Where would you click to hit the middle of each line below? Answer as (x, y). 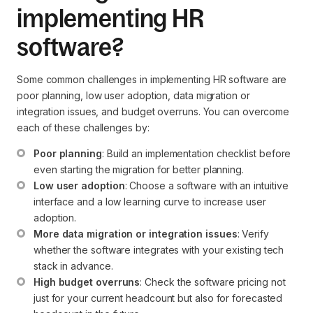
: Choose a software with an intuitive (208, 185)
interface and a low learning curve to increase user (151, 201)
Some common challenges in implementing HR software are (152, 79)
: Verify (254, 233)
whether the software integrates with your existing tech (160, 249)
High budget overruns (87, 282)
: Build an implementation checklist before (198, 153)
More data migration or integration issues (136, 233)
